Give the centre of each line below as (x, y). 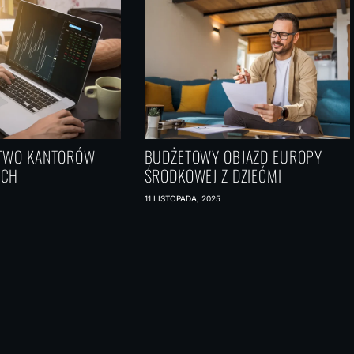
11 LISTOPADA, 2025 (182, 198)
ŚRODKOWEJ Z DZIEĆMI (213, 175)
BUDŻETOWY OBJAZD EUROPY (233, 156)
